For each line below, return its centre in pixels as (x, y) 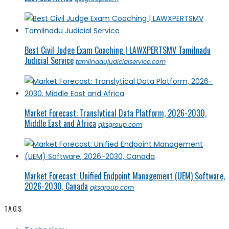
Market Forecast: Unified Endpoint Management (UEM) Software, (125, 176)
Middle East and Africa (60, 123)
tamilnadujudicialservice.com (121, 61)
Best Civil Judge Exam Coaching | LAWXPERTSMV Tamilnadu (118, 50)
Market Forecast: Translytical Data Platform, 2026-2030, (116, 113)
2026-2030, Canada (56, 186)
